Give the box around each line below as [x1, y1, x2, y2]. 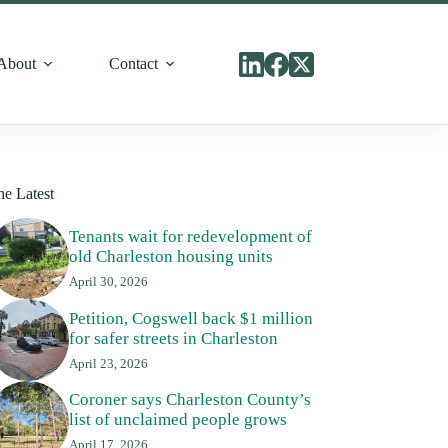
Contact [109, 55, 159, 72]
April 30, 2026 [68, 274, 148, 290]
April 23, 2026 [68, 355, 148, 371]
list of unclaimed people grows [68, 410, 287, 430]
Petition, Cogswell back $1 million [68, 308, 313, 328]
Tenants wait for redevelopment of [68, 227, 312, 247]
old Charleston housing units [68, 247, 273, 267]
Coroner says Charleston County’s [68, 390, 311, 410]
